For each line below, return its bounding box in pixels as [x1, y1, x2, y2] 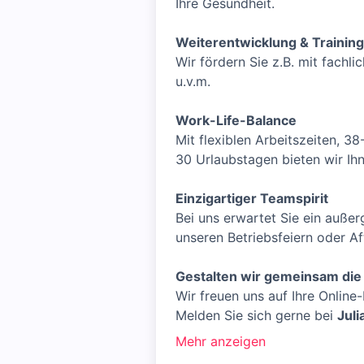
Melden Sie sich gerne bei [175, 307, 337, 323]
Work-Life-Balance [175, 112, 297, 128]
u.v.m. [175, 73, 210, 89]
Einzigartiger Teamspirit [175, 190, 328, 206]
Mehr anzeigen [175, 333, 266, 349]
